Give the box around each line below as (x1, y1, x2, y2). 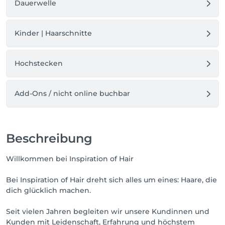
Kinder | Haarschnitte (15, 29, 92, 38)
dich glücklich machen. (6, 186, 91, 195)
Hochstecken (15, 59, 63, 68)
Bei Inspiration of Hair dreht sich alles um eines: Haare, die (6, 175, 217, 184)
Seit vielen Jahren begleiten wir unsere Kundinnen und (6, 207, 209, 216)
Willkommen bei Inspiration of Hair (6, 154, 134, 163)
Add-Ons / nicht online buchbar (15, 89, 130, 98)
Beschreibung (6, 131, 92, 146)
